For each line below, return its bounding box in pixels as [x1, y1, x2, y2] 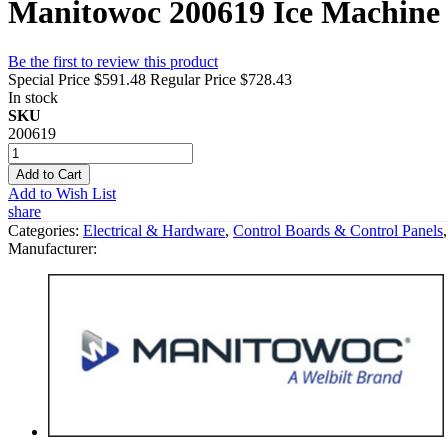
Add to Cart [16, 166, 82, 182]
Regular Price [150, 70, 236, 88]
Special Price [8, 70, 90, 88]
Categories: [8, 221, 83, 239]
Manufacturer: [8, 239, 97, 257]
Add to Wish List [8, 184, 116, 202]
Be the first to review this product [8, 52, 218, 70]
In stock [8, 88, 58, 106]
